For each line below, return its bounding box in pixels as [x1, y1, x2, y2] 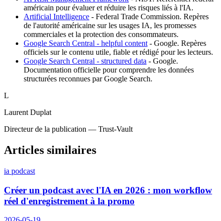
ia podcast [4, 166, 35, 175]
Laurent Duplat [4, 108, 51, 117]
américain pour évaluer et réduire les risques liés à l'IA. [24, 3, 193, 12]
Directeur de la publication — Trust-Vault [4, 125, 133, 134]
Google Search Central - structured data [24, 57, 147, 66]
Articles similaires [4, 144, 96, 157]
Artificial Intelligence [24, 12, 89, 21]
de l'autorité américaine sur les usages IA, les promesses [24, 21, 196, 30]
